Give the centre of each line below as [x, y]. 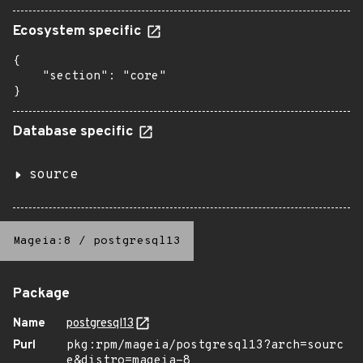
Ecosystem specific [79, 32]
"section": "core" [90, 77]
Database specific [75, 132]
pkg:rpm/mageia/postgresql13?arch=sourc [205, 346]
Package [41, 294]
